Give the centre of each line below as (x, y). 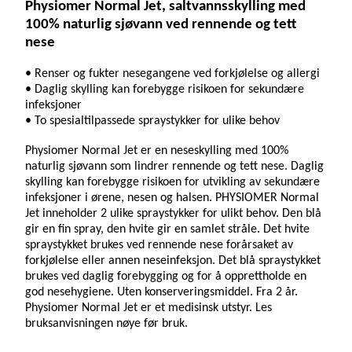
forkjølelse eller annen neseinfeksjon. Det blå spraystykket (173, 261)
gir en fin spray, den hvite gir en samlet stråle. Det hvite (167, 229)
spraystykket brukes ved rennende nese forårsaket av (159, 245)
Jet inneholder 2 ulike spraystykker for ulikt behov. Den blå (173, 214)
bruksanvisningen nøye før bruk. (106, 324)
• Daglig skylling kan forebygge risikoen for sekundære (165, 90)
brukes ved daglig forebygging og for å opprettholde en (166, 277)
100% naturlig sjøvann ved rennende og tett (161, 25)
